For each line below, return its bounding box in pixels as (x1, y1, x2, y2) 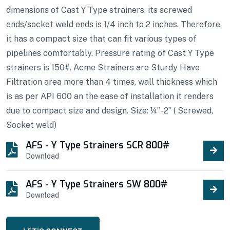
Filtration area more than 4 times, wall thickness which (6, 76, 217, 87)
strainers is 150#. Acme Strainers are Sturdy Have (6, 62, 200, 72)
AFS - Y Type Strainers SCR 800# (26, 139, 169, 151)
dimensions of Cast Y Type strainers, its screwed (6, 5, 192, 15)
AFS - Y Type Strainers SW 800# (26, 178, 167, 190)
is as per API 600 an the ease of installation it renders (6, 91, 214, 101)
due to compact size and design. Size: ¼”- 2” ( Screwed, (6, 105, 213, 116)
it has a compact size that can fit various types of (6, 33, 197, 44)
